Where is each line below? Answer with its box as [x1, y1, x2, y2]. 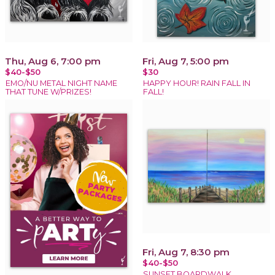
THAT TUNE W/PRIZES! [6, 87, 91, 96]
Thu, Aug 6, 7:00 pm [5, 55, 101, 67]
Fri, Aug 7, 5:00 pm [142, 55, 229, 67]
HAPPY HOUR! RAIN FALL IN [143, 78, 250, 88]
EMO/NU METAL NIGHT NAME [6, 78, 117, 88]
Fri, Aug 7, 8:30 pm [142, 246, 230, 258]
